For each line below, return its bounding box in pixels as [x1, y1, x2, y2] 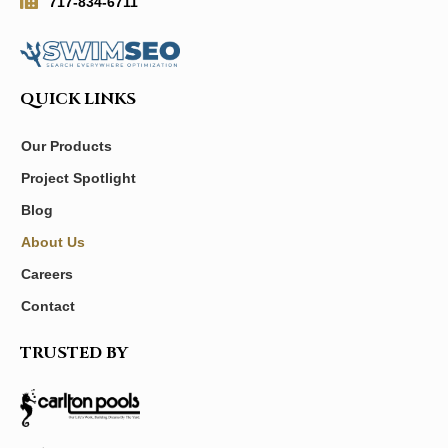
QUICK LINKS [20, 88, 136, 111]
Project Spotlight [21, 170, 137, 187]
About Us [21, 234, 86, 251]
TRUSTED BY [20, 342, 128, 365]
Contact [21, 298, 76, 315]
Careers [21, 266, 74, 283]
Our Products [21, 138, 113, 155]
